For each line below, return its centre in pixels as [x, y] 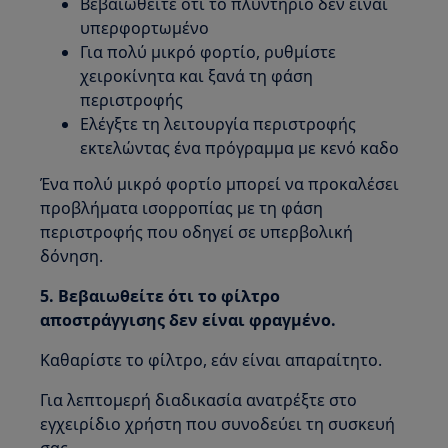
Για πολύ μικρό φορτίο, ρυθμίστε [208, 52]
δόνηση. [72, 256]
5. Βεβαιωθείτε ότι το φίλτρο [160, 296]
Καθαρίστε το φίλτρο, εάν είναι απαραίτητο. [211, 360]
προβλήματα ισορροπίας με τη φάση [182, 208]
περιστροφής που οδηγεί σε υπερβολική [197, 232]
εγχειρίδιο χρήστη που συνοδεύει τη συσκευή [218, 424]
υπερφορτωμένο [145, 28]
